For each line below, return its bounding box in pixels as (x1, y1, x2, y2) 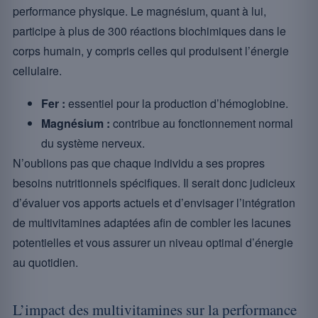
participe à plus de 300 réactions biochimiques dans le (13, 23, 286, 39)
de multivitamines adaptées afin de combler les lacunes (13, 214, 291, 231)
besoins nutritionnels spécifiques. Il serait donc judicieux (13, 175, 295, 191)
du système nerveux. (41, 135, 145, 151)
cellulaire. (13, 62, 62, 79)
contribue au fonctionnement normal (110, 115, 293, 131)
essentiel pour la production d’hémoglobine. (65, 95, 288, 111)
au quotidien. (13, 254, 78, 270)
